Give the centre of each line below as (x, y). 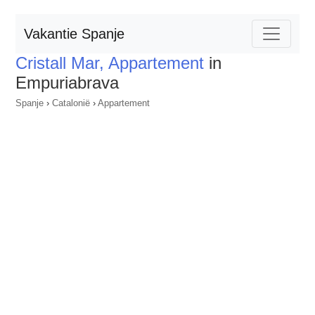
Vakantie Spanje (74, 34)
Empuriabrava (67, 83)
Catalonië (71, 103)
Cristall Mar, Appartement (110, 63)
